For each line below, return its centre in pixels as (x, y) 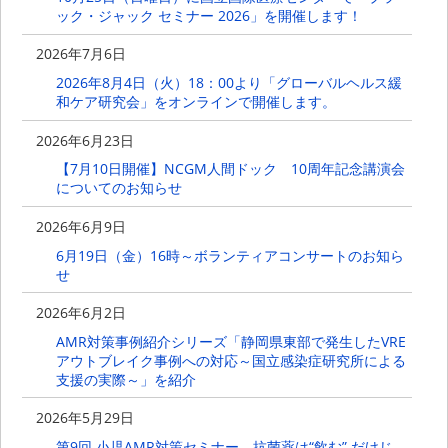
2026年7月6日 (81, 54)
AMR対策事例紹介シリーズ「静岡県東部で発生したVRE (230, 341)
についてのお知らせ (118, 188)
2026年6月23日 (85, 140)
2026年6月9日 (81, 226)
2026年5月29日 (85, 417)
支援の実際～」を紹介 (125, 379)
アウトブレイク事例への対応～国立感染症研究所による (230, 360)
